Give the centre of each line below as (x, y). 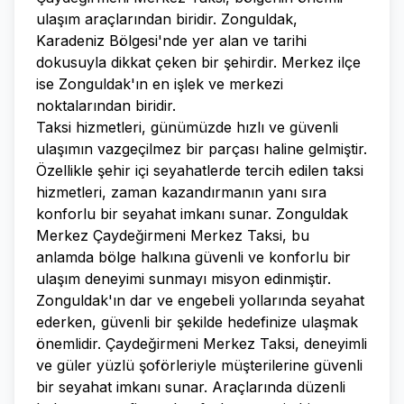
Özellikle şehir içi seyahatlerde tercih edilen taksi (200, 170)
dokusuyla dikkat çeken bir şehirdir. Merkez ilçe (198, 62)
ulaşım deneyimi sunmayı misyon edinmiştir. (184, 279)
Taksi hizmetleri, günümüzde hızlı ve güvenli (187, 127)
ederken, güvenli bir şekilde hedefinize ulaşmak (197, 322)
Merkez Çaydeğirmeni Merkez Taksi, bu (173, 235)
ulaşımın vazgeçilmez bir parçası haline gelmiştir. (202, 149)
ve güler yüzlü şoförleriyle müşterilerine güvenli (199, 365)
